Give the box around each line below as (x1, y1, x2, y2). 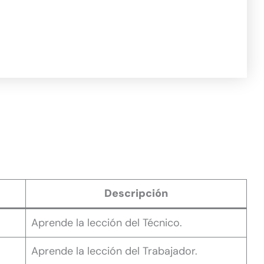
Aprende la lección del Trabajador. (31, 243, 197, 258)
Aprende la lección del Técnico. (31, 215, 182, 230)
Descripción (104, 186, 168, 200)
